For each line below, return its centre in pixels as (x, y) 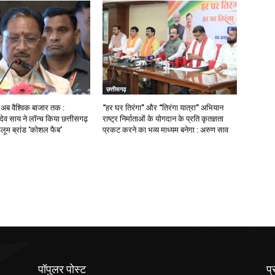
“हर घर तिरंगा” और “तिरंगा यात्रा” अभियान (163, 107)
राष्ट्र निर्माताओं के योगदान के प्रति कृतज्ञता (163, 118)
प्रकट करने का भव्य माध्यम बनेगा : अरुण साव (166, 130)
